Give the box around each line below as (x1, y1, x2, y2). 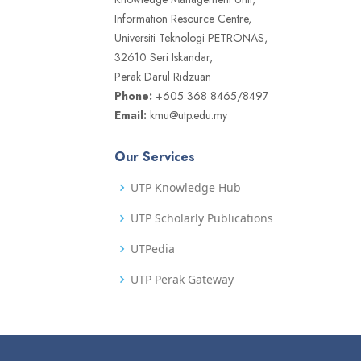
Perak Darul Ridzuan (114, 68, 211, 85)
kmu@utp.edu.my (147, 107, 227, 124)
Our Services (114, 147, 195, 167)
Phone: (114, 88, 152, 105)
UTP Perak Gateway (131, 272, 234, 288)
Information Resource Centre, (114, 10, 251, 27)
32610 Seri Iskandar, (114, 49, 213, 66)
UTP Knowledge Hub (131, 180, 241, 196)
